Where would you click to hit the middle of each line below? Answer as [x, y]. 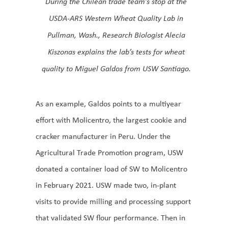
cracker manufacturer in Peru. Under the [103, 136]
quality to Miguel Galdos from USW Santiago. [116, 68]
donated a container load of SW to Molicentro [111, 168]
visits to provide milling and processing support [113, 201]
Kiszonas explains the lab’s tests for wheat [116, 51]
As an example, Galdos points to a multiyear [108, 103]
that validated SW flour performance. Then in [110, 217]
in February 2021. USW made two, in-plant [106, 185]
